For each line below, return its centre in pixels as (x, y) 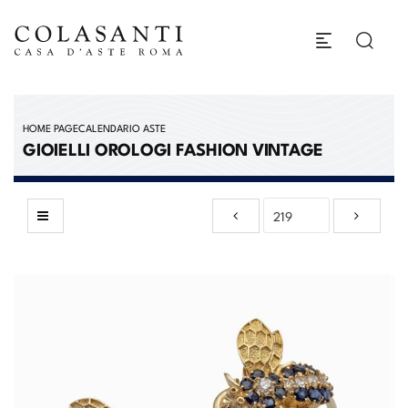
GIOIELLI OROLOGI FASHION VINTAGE (173, 148)
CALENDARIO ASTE (122, 127)
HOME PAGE (51, 127)
